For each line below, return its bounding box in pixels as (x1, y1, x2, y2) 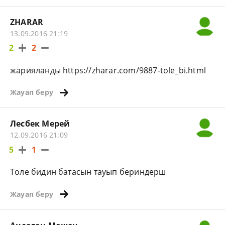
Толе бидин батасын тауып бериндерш (10, 166, 166, 178)
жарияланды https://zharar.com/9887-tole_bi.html (10, 64, 206, 76)
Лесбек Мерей (10, 118, 70, 130)
